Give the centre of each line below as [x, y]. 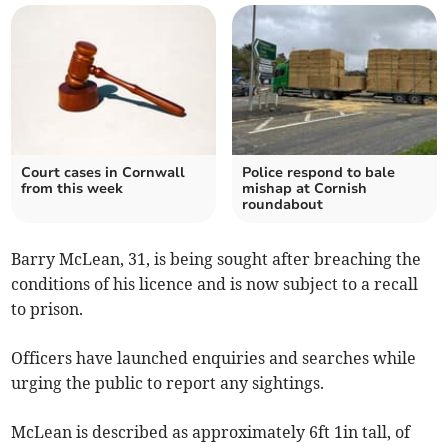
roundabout [282, 205]
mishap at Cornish [304, 189]
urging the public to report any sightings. [168, 383]
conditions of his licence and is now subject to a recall [215, 284]
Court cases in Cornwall [103, 173]
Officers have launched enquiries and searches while [214, 358]
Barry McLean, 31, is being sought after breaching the [216, 259]
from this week [72, 189]
